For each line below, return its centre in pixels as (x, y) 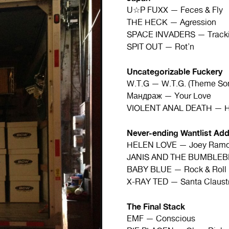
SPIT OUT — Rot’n (161, 47)
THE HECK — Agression (171, 22)
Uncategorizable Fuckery (175, 72)
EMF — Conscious (161, 219)
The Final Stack (156, 207)
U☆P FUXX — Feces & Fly (175, 10)
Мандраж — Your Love (169, 96)
